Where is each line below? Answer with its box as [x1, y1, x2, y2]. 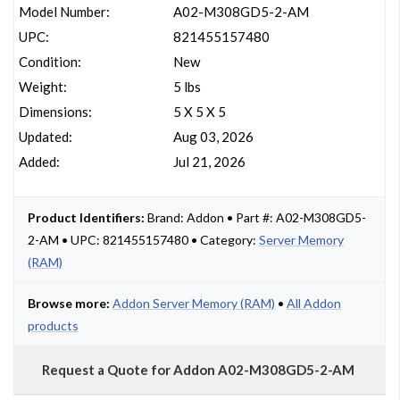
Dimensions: [19, 104, 92, 120]
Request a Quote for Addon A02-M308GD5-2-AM [39, 362, 355, 378]
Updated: [19, 129, 72, 145]
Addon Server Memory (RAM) [112, 296, 275, 311]
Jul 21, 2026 [172, 154, 246, 170]
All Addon [287, 296, 341, 311]
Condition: [19, 54, 81, 70]
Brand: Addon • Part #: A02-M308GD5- [145, 210, 366, 225]
